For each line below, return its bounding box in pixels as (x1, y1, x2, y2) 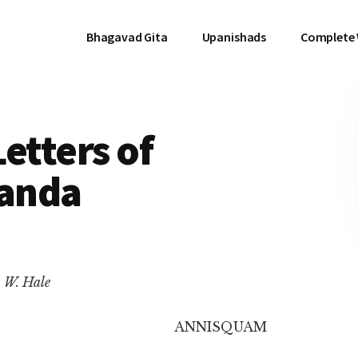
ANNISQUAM (174, 319, 267, 335)
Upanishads (201, 29, 267, 45)
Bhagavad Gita (86, 29, 168, 45)
